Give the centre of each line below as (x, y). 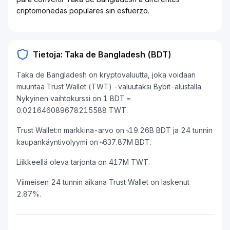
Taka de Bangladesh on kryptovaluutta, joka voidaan (106, 75)
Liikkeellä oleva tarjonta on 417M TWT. (83, 162)
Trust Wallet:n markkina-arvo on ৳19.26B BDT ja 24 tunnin (114, 130)
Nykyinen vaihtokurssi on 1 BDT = (74, 98)
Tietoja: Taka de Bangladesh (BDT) (102, 54)
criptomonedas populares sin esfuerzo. (83, 11)
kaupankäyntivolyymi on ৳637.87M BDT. (84, 142)
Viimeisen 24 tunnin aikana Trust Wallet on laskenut (103, 182)
